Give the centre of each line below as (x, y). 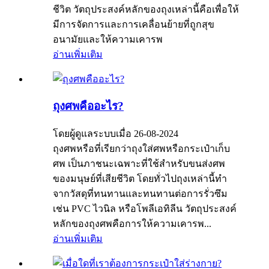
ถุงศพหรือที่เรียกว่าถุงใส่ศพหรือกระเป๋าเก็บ (141, 149)
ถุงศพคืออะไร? (88, 106)
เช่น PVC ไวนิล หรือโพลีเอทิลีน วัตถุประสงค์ (145, 209)
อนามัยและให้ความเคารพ (108, 39)
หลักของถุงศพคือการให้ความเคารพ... (132, 224)
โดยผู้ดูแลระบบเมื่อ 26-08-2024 (116, 134)
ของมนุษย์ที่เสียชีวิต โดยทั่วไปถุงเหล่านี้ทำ (140, 179)
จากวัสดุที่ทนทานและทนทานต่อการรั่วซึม (140, 194)
